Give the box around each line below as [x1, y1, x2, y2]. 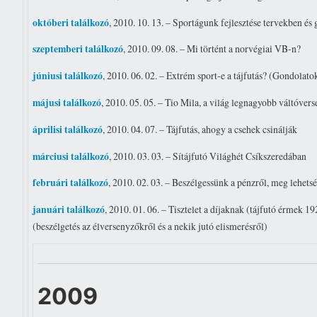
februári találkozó [33, 175, 109, 190]
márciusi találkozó [33, 149, 110, 163]
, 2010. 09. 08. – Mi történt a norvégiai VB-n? [123, 42, 301, 56]
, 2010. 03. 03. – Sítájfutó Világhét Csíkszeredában [109, 149, 307, 163]
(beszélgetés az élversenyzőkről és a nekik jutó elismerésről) [33, 219, 268, 234]
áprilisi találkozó [33, 122, 103, 137]
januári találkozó [33, 202, 105, 217]
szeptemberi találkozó [33, 42, 124, 57]
